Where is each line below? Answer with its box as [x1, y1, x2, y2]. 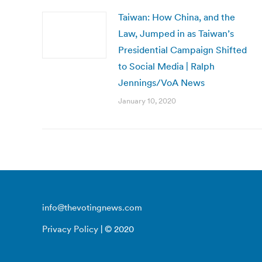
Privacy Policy [42, 223, 98, 235]
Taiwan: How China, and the [118, 11, 235, 23]
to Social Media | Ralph [118, 60, 215, 72]
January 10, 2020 [118, 96, 176, 106]
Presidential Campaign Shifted [118, 44, 247, 56]
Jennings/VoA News [118, 77, 205, 88]
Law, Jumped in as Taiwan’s [118, 27, 234, 39]
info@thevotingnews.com [42, 202, 142, 213]
